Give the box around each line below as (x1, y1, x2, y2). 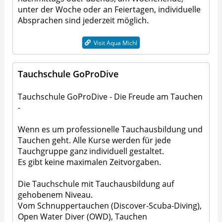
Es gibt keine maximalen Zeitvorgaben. (18, 156, 162, 167)
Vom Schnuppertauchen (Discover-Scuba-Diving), (18, 200, 202, 211)
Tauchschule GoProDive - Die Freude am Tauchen (18, 91, 203, 102)
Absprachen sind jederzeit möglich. (18, 15, 149, 26)
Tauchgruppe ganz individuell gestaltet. (18, 145, 165, 157)
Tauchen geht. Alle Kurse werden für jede (18, 134, 171, 146)
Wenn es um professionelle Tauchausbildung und (18, 123, 203, 135)
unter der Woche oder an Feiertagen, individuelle (18, 4, 201, 15)
